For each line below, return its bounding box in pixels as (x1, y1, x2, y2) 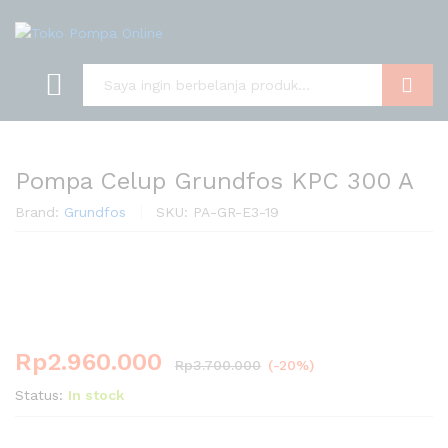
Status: (15, 387, 63, 404)
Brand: (15, 203, 64, 220)
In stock (68, 387, 124, 404)
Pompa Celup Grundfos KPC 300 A (15, 166, 414, 195)
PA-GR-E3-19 (193, 203, 279, 220)
